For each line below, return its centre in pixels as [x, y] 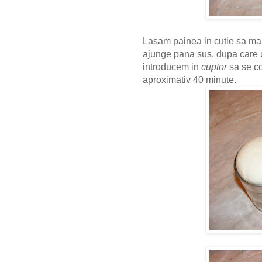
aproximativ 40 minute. [191, 80]
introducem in [172, 67]
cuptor [214, 67]
